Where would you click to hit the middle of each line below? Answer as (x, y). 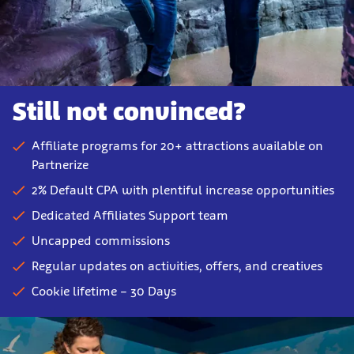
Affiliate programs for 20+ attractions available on (177, 145)
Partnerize (60, 164)
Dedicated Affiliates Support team (130, 215)
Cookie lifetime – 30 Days (104, 291)
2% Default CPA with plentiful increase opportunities (183, 190)
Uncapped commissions (101, 240)
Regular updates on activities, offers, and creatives (177, 265)
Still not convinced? (129, 111)
